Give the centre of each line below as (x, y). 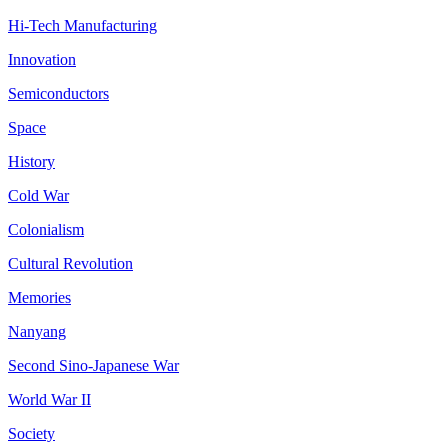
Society (31, 433)
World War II (49, 399)
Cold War (38, 195)
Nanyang (37, 331)
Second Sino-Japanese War (93, 365)
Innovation (42, 59)
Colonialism (46, 229)
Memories (39, 297)
